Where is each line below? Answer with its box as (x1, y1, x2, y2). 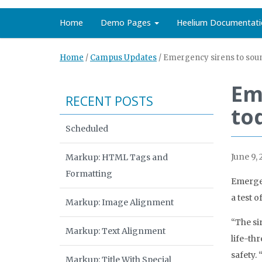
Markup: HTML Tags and (65, 152, 168, 163)
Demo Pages (101, 17, 153, 28)
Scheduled (65, 123, 108, 134)
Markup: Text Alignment (65, 226, 166, 236)
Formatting (65, 168, 112, 179)
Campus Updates (90, 53, 157, 63)
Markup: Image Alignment (65, 197, 174, 208)
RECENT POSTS (65, 93, 153, 109)
